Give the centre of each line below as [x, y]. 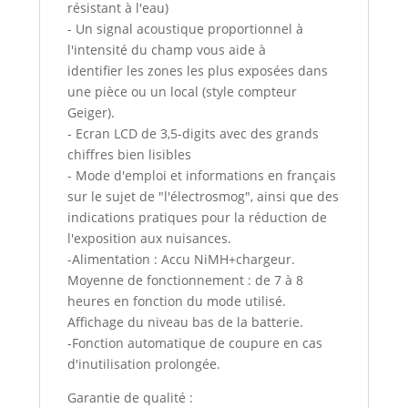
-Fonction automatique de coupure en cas [195, 343]
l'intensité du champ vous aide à [167, 50]
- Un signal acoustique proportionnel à [186, 29]
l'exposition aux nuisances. [150, 239]
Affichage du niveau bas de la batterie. [186, 322]
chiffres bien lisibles [130, 155]
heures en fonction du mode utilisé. [177, 301]
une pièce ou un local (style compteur [183, 92]
